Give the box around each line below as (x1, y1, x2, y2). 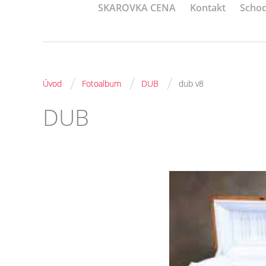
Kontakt (190, 1, 226, 14)
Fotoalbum (82, 78, 121, 89)
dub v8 (179, 78, 204, 89)
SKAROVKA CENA (98, 1, 176, 14)
